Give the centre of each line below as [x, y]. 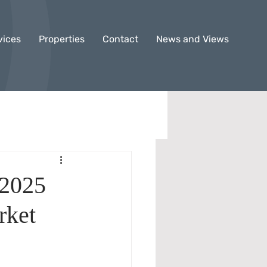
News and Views [193, 39]
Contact [120, 39]
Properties [62, 39]
